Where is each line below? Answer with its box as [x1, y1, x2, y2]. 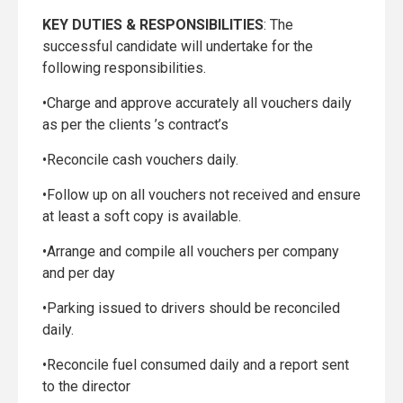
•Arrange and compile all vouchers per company [42, 243, 339, 260]
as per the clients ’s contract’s [42, 116, 228, 133]
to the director [42, 378, 130, 395]
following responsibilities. [42, 59, 206, 76]
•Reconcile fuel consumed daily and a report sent [42, 356, 349, 373]
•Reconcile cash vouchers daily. [42, 151, 238, 168]
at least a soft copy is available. [42, 208, 241, 225]
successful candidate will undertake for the [42, 38, 313, 55]
